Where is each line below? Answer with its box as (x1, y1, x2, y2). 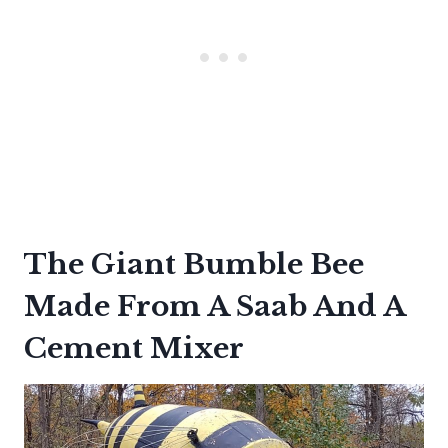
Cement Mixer (24, 331, 244, 367)
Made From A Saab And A (24, 289, 405, 325)
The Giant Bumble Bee (24, 247, 364, 283)
